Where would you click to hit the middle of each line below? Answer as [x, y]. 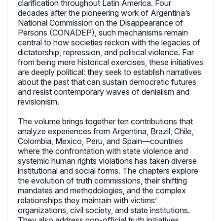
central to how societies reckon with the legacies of [109, 42]
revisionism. [38, 102]
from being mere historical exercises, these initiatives [110, 62]
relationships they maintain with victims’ [87, 200]
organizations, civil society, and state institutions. [104, 210]
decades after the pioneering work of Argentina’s [104, 13]
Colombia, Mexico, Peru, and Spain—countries [100, 141]
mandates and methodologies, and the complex [102, 190]
